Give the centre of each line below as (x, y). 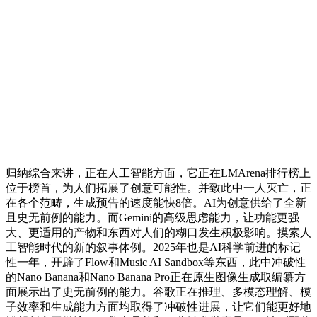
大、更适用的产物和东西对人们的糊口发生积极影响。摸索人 (158, 232)
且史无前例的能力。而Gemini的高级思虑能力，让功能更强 (152, 217)
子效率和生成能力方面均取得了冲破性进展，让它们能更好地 (158, 306)
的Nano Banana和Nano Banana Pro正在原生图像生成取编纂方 (156, 277)
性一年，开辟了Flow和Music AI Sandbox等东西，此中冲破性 (156, 262)
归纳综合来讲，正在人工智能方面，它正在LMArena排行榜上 (158, 173)
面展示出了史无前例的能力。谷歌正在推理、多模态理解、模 (158, 292)
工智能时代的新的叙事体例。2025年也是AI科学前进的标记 (153, 247)
